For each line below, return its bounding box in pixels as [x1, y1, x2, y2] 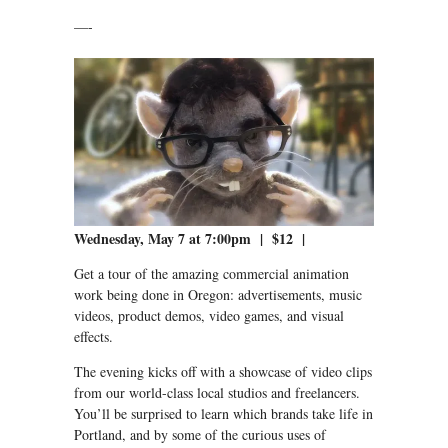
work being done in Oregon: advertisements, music [74, 284, 362, 304]
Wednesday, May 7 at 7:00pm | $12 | [74, 227, 305, 249]
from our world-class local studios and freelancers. [74, 382, 360, 402]
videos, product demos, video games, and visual [74, 305, 344, 325]
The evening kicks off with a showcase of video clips [74, 361, 372, 381]
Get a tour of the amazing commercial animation [74, 263, 349, 283]
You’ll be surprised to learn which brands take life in [74, 403, 373, 423]
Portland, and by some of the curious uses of [74, 424, 326, 444]
